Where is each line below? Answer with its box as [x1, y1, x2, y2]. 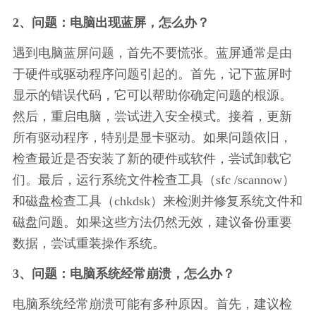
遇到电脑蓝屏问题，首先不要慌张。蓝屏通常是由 [12, 45, 292, 60]
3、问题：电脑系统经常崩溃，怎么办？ [12, 266, 235, 281]
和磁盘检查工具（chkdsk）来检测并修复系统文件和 [12, 193, 303, 208]
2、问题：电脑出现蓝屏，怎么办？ [12, 15, 209, 30]
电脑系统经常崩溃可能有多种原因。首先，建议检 [12, 296, 292, 311]
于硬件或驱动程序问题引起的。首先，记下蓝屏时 [12, 66, 292, 81]
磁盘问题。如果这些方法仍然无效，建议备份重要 [12, 214, 292, 229]
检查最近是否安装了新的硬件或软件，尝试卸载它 [12, 151, 292, 166]
